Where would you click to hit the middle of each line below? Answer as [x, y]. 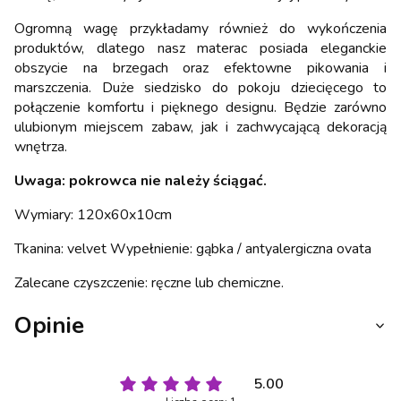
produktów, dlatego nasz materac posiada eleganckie [200, 48]
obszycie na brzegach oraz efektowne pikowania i [200, 68]
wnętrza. [41, 146]
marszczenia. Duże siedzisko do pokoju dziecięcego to [200, 87]
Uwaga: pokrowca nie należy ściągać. [141, 180]
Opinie [49, 325]
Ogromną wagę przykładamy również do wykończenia [200, 28]
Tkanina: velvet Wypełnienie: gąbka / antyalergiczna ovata [193, 248]
